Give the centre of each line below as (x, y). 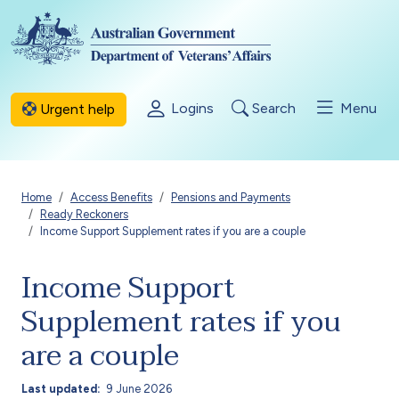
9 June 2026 (139, 388)
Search (272, 108)
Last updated (59, 388)
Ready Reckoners (84, 214)
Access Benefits (111, 197)
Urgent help (76, 109)
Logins (191, 108)
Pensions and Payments (231, 197)
